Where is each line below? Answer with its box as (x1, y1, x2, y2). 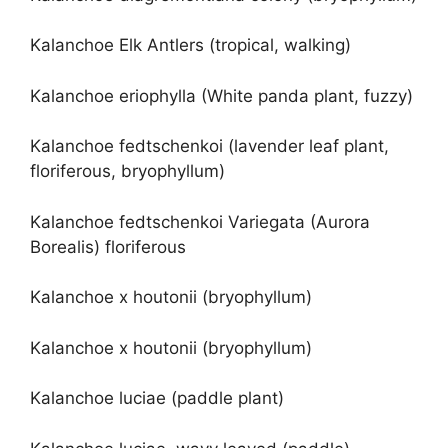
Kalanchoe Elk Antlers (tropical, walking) (30, 35, 351, 56)
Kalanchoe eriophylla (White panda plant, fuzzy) (30, 85, 413, 106)
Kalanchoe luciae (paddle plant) (30, 388, 284, 409)
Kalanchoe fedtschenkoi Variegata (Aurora (30, 211, 370, 232)
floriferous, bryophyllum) (30, 161, 225, 182)
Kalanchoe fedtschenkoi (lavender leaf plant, (30, 136, 389, 157)
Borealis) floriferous (30, 236, 186, 257)
